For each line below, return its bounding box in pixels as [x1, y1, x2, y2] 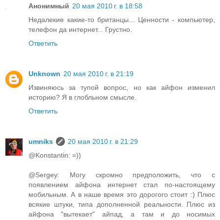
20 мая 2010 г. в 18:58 [72, 2, 142, 10]
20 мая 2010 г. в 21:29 [68, 137, 138, 146]
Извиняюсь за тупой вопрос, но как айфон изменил [28, 83, 215, 92]
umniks [28, 137, 53, 146]
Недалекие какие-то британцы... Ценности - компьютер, [28, 16, 215, 24]
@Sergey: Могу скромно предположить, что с [28, 171, 215, 179]
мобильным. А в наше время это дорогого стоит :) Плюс [28, 191, 215, 199]
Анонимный [28, 2, 69, 10]
